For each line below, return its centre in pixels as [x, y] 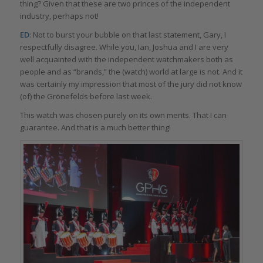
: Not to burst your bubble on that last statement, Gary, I [127, 35]
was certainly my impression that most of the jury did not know [131, 84]
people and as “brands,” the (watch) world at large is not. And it [131, 72]
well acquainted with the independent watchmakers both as [126, 60]
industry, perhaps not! [59, 16]
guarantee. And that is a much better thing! [95, 128]
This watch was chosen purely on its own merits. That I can [123, 115]
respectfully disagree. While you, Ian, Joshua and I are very [124, 47]
